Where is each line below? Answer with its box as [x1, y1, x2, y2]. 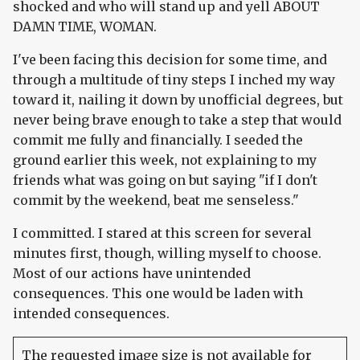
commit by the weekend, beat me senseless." [13, 192, 299, 209]
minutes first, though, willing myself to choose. [13, 245, 321, 262]
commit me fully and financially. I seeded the [13, 132, 303, 149]
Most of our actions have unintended [13, 265, 251, 282]
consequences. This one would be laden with [13, 285, 303, 302]
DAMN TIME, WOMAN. [13, 18, 157, 35]
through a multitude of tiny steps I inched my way [13, 72, 335, 88]
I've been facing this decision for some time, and [13, 51, 327, 68]
